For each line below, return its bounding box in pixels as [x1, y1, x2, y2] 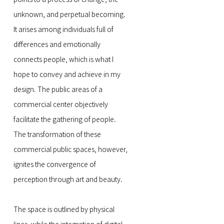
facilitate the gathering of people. [13, 116, 116, 123]
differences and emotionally [13, 41, 100, 48]
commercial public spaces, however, [13, 146, 127, 153]
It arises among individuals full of [13, 26, 113, 33]
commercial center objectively [13, 101, 108, 108]
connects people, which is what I [13, 56, 113, 63]
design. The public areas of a [13, 86, 102, 93]
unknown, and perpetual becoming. [13, 11, 125, 18]
